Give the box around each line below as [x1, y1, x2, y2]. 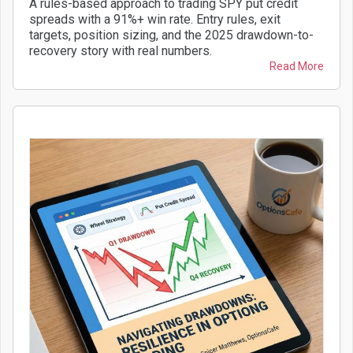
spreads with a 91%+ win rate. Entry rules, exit [29, 12, 281, 27]
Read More [269, 60, 324, 72]
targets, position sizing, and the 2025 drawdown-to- [29, 28, 314, 43]
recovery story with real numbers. [29, 43, 212, 58]
